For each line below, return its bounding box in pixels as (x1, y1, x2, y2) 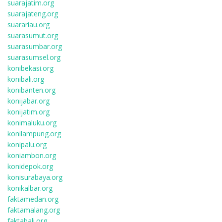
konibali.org (7, 74, 44, 84)
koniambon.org (7, 151, 56, 160)
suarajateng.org (7, 9, 58, 18)
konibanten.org (7, 85, 55, 95)
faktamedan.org (7, 194, 58, 204)
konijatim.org (7, 107, 50, 116)
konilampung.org (7, 129, 61, 138)
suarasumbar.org (7, 42, 62, 51)
